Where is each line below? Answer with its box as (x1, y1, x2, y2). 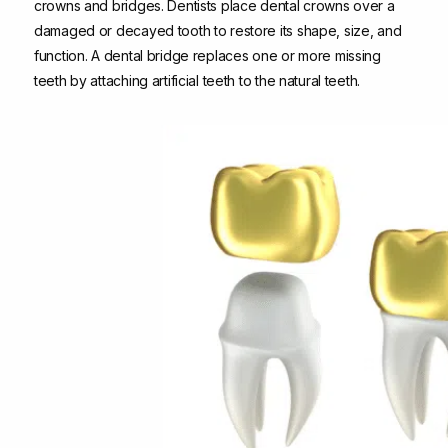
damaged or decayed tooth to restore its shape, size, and (34, 22, 402, 40)
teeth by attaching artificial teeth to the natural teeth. (34, 72, 361, 90)
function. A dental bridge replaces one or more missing (34, 47, 381, 65)
